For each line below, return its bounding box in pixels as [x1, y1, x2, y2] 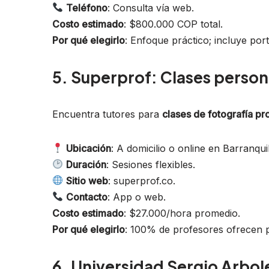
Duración [66, 158, 107, 171]
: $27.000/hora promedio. [124, 207, 240, 219]
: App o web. [107, 190, 166, 203]
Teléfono [66, 1, 108, 14]
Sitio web [66, 174, 109, 187]
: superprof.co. [108, 174, 176, 187]
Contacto [66, 190, 108, 203]
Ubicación [66, 142, 112, 154]
